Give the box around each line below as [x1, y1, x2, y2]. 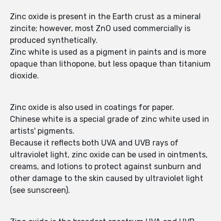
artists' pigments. [10, 126, 74, 136]
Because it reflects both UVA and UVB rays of [10, 138, 179, 148]
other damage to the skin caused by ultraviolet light [10, 174, 203, 184]
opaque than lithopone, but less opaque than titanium [10, 59, 211, 69]
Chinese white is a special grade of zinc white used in [10, 114, 209, 124]
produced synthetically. [10, 36, 98, 45]
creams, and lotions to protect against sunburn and [10, 162, 201, 172]
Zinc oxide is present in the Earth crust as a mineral [10, 12, 201, 22]
